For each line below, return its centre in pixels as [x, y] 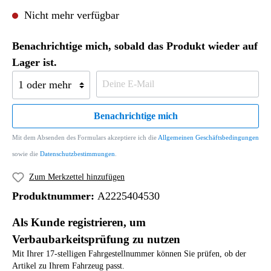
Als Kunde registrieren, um [79, 222]
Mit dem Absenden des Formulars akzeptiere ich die [85, 137]
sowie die [26, 154]
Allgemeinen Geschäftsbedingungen [208, 137]
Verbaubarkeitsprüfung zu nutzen [96, 239]
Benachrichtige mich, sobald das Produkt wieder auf [135, 46]
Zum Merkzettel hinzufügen [77, 177]
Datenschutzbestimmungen [77, 154]
